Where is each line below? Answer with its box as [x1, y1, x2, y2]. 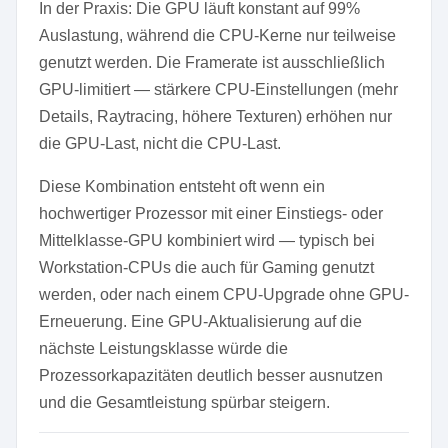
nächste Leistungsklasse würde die [39, 340, 288, 357]
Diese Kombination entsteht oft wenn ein [39, 178, 325, 195]
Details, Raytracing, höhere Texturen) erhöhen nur [39, 108, 392, 125]
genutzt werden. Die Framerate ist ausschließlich [39, 54, 385, 71]
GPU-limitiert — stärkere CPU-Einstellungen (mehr [39, 81, 398, 98]
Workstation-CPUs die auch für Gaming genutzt [39, 259, 374, 276]
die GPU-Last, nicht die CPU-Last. [39, 135, 281, 152]
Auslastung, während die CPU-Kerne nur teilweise [39, 27, 396, 44]
